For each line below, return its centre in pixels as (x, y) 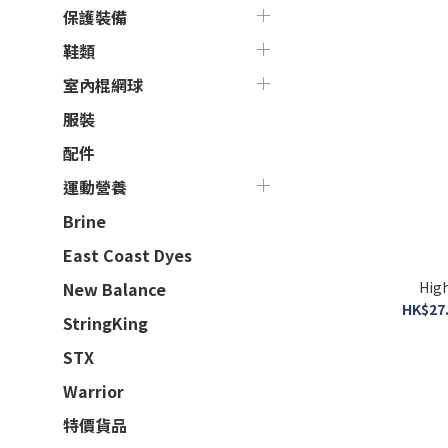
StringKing (105, 322)
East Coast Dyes (127, 254)
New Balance (114, 288)
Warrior (93, 390)
